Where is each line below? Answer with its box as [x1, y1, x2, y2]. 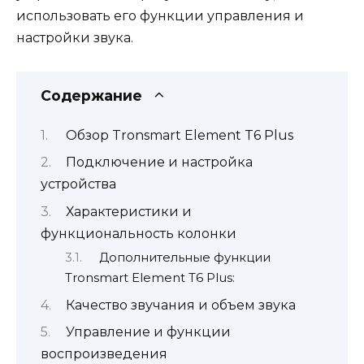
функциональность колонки [41, 225, 236, 241]
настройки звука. [16, 30, 133, 46]
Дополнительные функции [98, 250, 271, 266]
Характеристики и [65, 203, 192, 219]
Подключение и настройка [65, 154, 253, 171]
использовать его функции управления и [16, 8, 304, 24]
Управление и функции [65, 323, 231, 340]
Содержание [41, 86, 142, 104]
